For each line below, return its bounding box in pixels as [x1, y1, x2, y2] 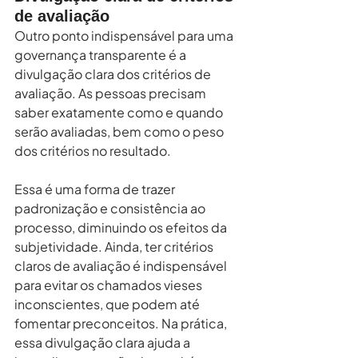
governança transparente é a [14, 46, 189, 63]
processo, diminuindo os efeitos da [14, 218, 229, 236]
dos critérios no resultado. [14, 141, 171, 159]
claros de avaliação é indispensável [14, 257, 229, 274]
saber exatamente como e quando [14, 103, 225, 121]
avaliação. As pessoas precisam [14, 84, 209, 101]
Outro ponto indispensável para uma [14, 26, 236, 44]
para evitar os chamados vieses [14, 276, 205, 293]
